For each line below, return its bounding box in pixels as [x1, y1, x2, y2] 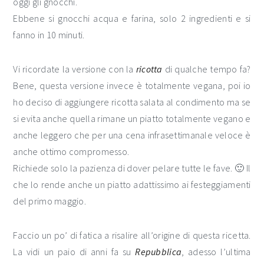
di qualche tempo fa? [162, 63, 251, 75]
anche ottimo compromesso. [13, 146, 130, 157]
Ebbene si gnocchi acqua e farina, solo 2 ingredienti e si [13, 12, 251, 24]
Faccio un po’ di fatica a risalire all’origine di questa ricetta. [13, 229, 251, 241]
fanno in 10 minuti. [13, 29, 85, 41]
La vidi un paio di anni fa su [13, 246, 136, 258]
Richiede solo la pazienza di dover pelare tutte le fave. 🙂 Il [13, 162, 251, 174]
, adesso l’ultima [181, 246, 251, 258]
